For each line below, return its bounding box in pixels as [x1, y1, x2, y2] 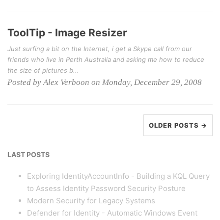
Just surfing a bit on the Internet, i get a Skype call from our [7, 45, 192, 53]
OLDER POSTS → [149, 121, 207, 129]
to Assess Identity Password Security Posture [27, 184, 186, 193]
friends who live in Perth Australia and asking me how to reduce [7, 55, 204, 63]
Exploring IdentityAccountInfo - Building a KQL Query [27, 171, 210, 181]
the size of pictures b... [7, 66, 79, 74]
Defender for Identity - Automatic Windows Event [27, 208, 197, 218]
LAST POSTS [7, 150, 50, 159]
